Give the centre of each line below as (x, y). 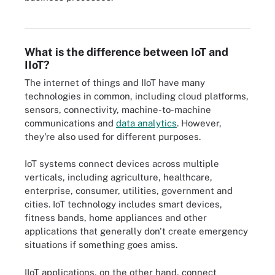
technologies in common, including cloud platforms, (137, 96)
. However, (199, 123)
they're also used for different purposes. (113, 136)
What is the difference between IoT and (126, 52)
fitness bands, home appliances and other (116, 218)
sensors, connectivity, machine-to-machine (118, 109)
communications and (70, 123)
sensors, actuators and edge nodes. (97, 11)
